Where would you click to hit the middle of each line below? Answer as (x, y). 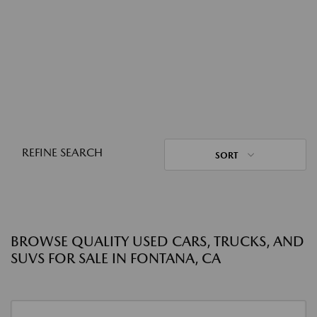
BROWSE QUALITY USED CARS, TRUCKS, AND (157, 241)
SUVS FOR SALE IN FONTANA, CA (116, 258)
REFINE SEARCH (62, 152)
